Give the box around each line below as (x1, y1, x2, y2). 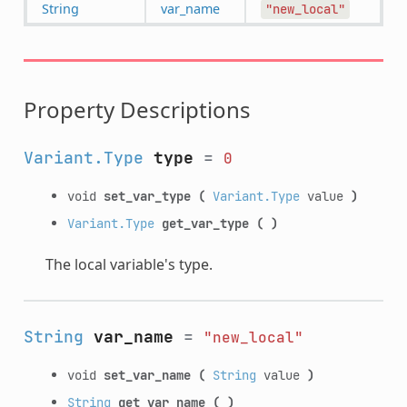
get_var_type (161, 213, 249, 232)
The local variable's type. (45, 253, 213, 274)
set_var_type (103, 186, 191, 204)
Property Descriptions (23, 94, 251, 124)
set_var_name (103, 365, 191, 383)
